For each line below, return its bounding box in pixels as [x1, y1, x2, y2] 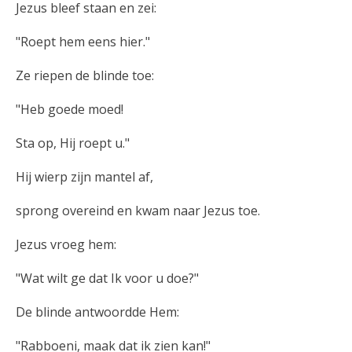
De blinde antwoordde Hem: [16, 302, 179, 321]
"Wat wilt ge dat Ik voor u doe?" [16, 269, 199, 287]
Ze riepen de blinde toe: [16, 66, 154, 84]
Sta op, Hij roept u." [16, 134, 130, 152]
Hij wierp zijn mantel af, [16, 167, 153, 185]
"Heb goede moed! [16, 100, 123, 118]
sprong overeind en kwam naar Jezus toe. [16, 201, 260, 219]
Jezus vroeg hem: [16, 235, 116, 253]
